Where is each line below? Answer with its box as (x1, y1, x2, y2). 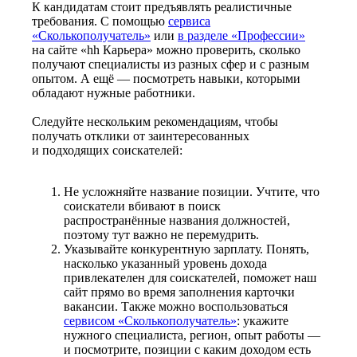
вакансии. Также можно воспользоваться (64, 299, 288, 313)
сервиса (168, 14, 210, 28)
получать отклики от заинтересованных (32, 128, 249, 143)
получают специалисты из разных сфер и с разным (32, 57, 309, 71)
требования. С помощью (32, 14, 165, 28)
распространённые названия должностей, (64, 213, 290, 227)
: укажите (237, 313, 288, 328)
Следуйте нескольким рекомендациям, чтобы (32, 114, 278, 128)
